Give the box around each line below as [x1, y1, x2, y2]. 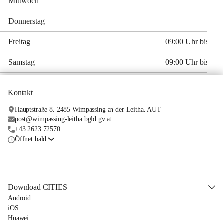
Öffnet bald [14, 135, 47, 143]
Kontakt [8, 88, 33, 97]
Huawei [8, 214, 29, 222]
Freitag [8, 37, 30, 46]
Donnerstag [8, 17, 45, 26]
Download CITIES [8, 183, 67, 192]
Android [8, 194, 31, 202]
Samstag [8, 58, 35, 67]
